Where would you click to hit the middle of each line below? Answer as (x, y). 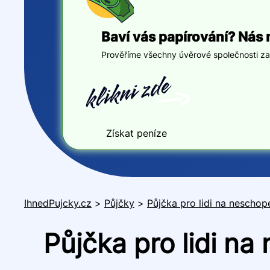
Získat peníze (136, 133)
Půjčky (119, 203)
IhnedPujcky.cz (58, 203)
